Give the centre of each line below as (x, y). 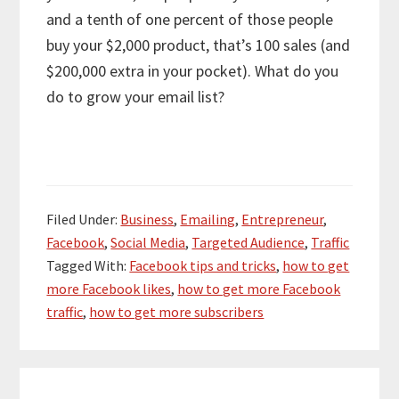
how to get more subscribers (177, 311)
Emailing (208, 219)
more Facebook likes (109, 288)
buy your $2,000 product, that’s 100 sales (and (199, 45)
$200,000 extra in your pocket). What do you (193, 70)
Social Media (148, 242)
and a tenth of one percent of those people (190, 19)
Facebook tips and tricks (203, 265)
